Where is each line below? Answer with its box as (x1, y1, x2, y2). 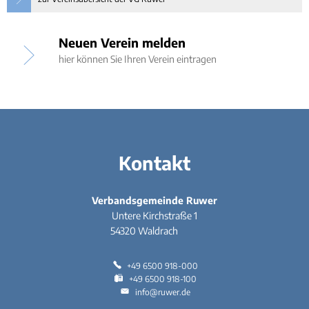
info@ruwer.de (134, 287, 190, 297)
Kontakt (119, 151, 190, 175)
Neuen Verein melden (59, 34, 186, 50)
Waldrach (137, 225, 178, 237)
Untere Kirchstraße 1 (112, 210, 197, 221)
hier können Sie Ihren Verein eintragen (59, 53, 217, 65)
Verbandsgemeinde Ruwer (92, 195, 217, 206)
